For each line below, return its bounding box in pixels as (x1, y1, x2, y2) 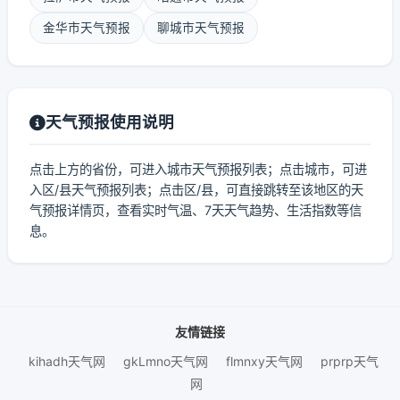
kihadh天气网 (29, 354, 105, 369)
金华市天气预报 (43, 21, 130, 35)
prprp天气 (321, 354, 379, 369)
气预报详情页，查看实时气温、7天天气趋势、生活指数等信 (29, 203, 362, 218)
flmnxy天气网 (226, 354, 303, 369)
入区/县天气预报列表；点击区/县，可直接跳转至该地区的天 (29, 182, 363, 197)
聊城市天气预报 (157, 21, 245, 35)
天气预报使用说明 (46, 112, 174, 131)
